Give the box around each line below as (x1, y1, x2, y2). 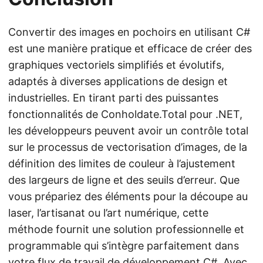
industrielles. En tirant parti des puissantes (8, 92, 218, 104)
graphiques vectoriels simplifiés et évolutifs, (8, 59, 224, 71)
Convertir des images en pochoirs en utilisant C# (8, 26, 250, 38)
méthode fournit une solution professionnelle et (8, 223, 244, 235)
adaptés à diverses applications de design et (8, 75, 228, 87)
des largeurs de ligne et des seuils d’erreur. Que (8, 174, 240, 186)
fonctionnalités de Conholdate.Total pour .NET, (8, 108, 242, 120)
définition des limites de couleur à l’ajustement (8, 157, 235, 170)
